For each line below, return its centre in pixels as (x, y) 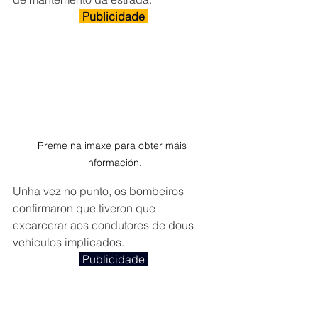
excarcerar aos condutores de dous (105, 225)
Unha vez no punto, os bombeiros (100, 191)
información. (114, 162)
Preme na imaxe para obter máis (114, 145)
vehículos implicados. (68, 242)
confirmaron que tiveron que (86, 208)
